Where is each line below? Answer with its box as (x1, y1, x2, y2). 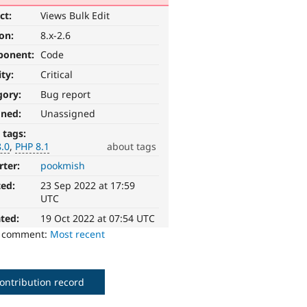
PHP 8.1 (15, 139, 50, 153)
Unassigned (40, 107, 96, 121)
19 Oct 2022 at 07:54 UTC (40, 211, 156, 225)
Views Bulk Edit (40, 9, 110, 23)
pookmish (40, 159, 86, 173)
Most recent (50, 227, 106, 241)
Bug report (40, 87, 91, 101)
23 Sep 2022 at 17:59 (40, 179, 136, 193)
